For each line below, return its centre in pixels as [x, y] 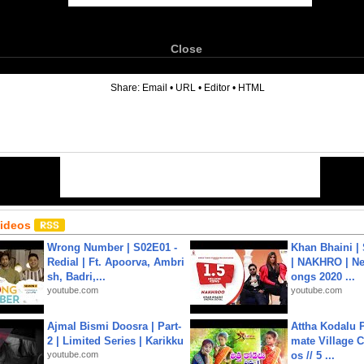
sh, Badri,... [76, 277]
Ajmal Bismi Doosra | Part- [114, 326]
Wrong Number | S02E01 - [112, 247]
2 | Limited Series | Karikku [115, 341]
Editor [217, 88]
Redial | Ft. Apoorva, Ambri [116, 262]
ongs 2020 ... [323, 277]
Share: [126, 88]
